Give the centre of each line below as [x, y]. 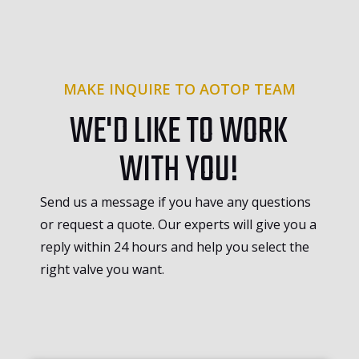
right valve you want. [102, 269]
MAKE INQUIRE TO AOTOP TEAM [179, 89]
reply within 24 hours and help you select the [175, 246]
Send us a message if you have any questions [175, 202]
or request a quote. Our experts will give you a [178, 224]
